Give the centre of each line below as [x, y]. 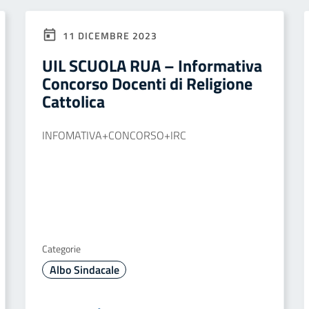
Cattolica [73, 101]
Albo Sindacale [84, 270]
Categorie [61, 249]
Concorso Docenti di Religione [147, 83]
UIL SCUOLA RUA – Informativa [152, 66]
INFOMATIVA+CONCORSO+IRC [114, 135]
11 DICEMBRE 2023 [109, 36]
